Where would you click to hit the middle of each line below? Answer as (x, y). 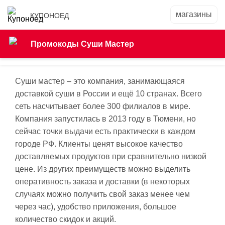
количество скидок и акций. (66, 219)
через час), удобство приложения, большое (96, 207)
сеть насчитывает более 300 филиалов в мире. (103, 106)
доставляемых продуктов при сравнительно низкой (111, 156)
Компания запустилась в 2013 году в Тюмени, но (105, 119)
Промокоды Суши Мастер (82, 44)
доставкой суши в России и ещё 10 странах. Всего (108, 94)
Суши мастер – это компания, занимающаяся (100, 81)
